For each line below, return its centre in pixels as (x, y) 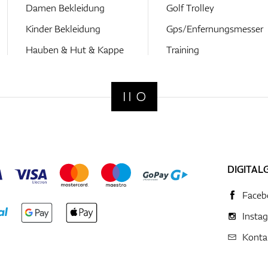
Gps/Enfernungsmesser (214, 28)
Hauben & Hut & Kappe (74, 49)
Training (182, 49)
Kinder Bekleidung (63, 28)
